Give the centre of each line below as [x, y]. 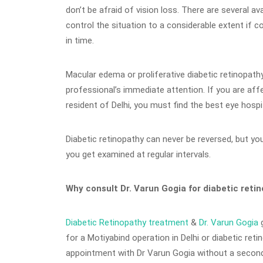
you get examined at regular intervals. [138, 155]
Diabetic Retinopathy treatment [127, 223]
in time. [80, 41]
